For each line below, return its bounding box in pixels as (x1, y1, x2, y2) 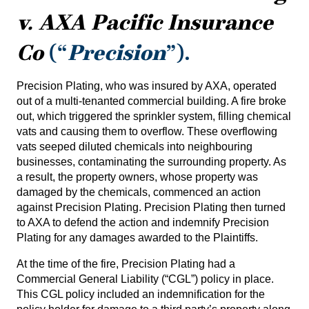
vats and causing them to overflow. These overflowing (17, 126, 277, 137)
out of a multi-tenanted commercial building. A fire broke (17, 95, 286, 107)
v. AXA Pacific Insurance (17, 8, 273, 36)
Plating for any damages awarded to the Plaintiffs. (17, 232, 258, 243)
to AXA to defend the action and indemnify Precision (17, 217, 269, 228)
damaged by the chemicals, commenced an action (17, 186, 261, 198)
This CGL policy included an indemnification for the (17, 288, 265, 300)
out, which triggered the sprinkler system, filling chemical (17, 110, 291, 122)
